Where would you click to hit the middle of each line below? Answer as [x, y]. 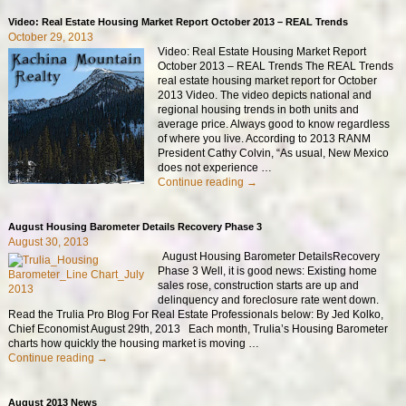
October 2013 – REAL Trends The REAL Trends [276, 66]
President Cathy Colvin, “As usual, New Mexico [274, 153]
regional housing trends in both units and [259, 109]
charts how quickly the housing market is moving [128, 343]
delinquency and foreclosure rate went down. [271, 300]
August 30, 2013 [48, 242]
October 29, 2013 [50, 37]
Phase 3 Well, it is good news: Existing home [268, 271]
